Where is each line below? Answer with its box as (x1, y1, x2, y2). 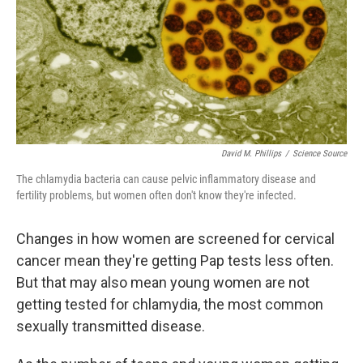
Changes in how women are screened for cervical (16, 230, 335, 248)
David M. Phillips (221, 148, 281, 160)
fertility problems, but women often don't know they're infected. (16, 189, 297, 203)
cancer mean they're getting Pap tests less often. (16, 252, 334, 270)
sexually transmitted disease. (16, 318, 205, 335)
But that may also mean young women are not (16, 274, 310, 292)
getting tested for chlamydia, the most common (16, 296, 323, 314)
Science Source (293, 148, 347, 160)
